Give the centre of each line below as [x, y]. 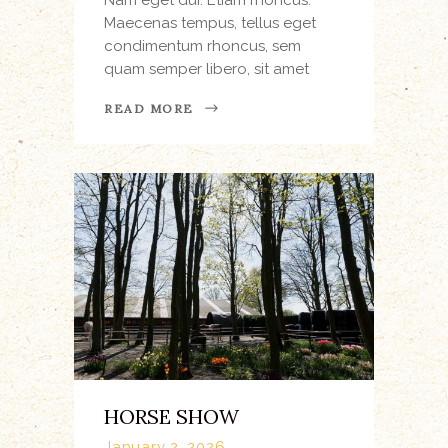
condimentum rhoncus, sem [202, 45]
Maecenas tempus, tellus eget [210, 22]
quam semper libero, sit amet [206, 68]
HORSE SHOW [171, 416]
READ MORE [149, 109]
